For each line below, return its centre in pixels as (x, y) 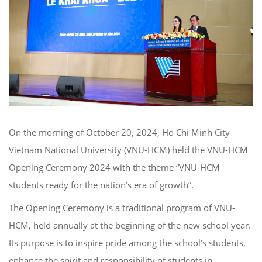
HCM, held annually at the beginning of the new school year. (130, 225)
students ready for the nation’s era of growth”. (101, 185)
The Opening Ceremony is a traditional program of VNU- (122, 207)
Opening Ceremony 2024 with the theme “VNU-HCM (114, 167)
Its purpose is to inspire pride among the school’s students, (127, 242)
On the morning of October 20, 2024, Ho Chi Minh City (119, 132)
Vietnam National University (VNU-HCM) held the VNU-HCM (128, 149)
